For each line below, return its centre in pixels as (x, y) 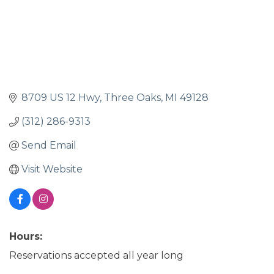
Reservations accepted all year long (96, 256)
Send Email (49, 146)
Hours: (26, 237)
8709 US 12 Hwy (61, 98)
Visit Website (52, 169)
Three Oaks (132, 98)
